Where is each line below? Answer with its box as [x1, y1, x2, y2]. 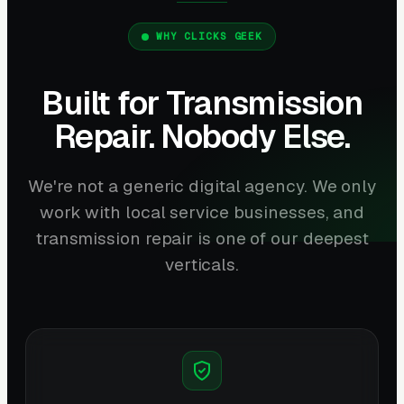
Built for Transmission [41, 81, 363, 124]
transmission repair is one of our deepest [34, 226, 370, 250]
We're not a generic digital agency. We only [28, 174, 376, 197]
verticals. [164, 252, 240, 276]
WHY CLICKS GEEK [155, 29, 263, 42]
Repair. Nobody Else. [54, 115, 350, 158]
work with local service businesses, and [39, 200, 365, 224]
